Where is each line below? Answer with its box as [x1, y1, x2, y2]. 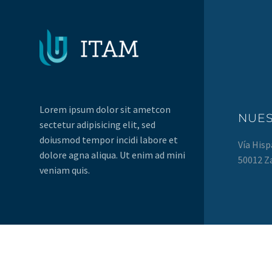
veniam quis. [39, 163, 90, 176]
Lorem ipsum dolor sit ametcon [39, 103, 171, 115]
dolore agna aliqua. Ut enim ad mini [39, 148, 185, 161]
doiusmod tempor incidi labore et [39, 133, 178, 146]
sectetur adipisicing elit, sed [39, 118, 155, 131]
